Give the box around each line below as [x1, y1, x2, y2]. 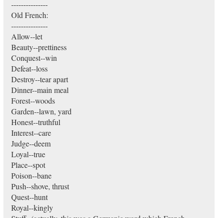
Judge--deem [11, 138, 51, 148]
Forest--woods [11, 95, 55, 106]
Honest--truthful [11, 117, 60, 127]
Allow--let [11, 31, 42, 41]
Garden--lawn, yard [11, 106, 72, 116]
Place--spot [11, 160, 45, 170]
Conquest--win [11, 53, 57, 63]
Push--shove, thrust [11, 181, 69, 191]
